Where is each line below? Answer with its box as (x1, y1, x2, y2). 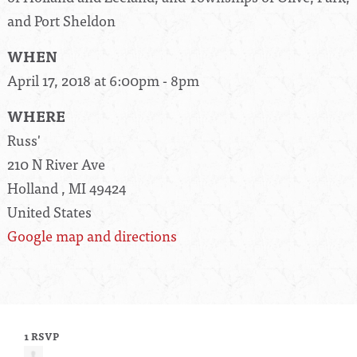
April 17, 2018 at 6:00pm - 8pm (7, 69, 199, 92)
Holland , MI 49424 (7, 176, 126, 200)
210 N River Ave (7, 152, 105, 176)
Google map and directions (7, 224, 177, 248)
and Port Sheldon (7, 9, 116, 33)
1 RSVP (24, 328, 59, 345)
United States (7, 200, 92, 224)
